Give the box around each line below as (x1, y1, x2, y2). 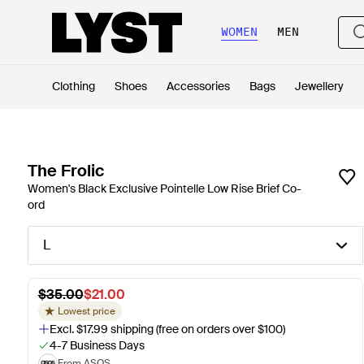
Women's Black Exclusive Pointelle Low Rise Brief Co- (27, 181, 301, 196)
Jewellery (295, 79, 344, 93)
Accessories (167, 79, 230, 93)
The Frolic (27, 160, 104, 181)
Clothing (52, 79, 95, 93)
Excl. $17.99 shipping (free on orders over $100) (49, 322, 285, 336)
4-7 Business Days (49, 338, 145, 353)
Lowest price (57, 305, 115, 318)
